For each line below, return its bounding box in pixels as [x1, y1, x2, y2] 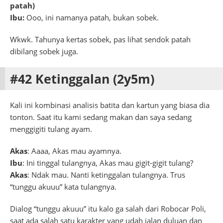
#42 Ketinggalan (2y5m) [10, 70, 154, 87]
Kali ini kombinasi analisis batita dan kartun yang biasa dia [10, 100, 210, 110]
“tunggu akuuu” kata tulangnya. [10, 181, 116, 192]
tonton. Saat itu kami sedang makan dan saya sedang [10, 111, 192, 122]
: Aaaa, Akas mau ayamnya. [27, 145, 121, 156]
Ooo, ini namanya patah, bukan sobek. [24, 12, 159, 22]
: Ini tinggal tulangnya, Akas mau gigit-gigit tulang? [22, 157, 193, 168]
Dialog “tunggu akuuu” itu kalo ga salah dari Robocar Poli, [10, 203, 206, 214]
